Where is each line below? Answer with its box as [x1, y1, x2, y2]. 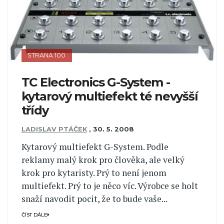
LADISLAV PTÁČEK [21, 125, 87, 133]
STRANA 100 [27, 51, 66, 59]
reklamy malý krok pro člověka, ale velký [21, 153, 184, 165]
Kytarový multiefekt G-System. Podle [21, 140, 168, 152]
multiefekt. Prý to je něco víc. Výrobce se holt [21, 179, 198, 191]
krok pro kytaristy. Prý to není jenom [21, 166, 166, 178]
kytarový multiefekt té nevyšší [21, 88, 198, 103]
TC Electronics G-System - [21, 74, 170, 89]
